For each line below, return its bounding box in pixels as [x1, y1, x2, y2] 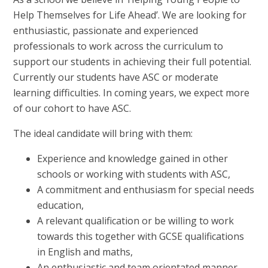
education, [37, 198, 84, 212]
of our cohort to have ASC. [13, 101, 132, 115]
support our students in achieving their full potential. [13, 54, 252, 68]
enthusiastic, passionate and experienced [13, 23, 199, 37]
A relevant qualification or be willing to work [37, 214, 234, 227]
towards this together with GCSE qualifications [37, 229, 245, 243]
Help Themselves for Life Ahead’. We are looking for [13, 8, 247, 22]
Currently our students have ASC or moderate [13, 70, 219, 84]
